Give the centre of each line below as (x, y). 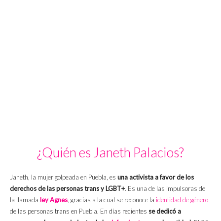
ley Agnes (53, 200)
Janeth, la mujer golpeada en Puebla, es (64, 177)
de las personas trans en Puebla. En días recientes (79, 211)
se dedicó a (165, 211)
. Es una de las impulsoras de (165, 189)
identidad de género (182, 200)
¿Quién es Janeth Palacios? (110, 152)
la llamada (24, 200)
